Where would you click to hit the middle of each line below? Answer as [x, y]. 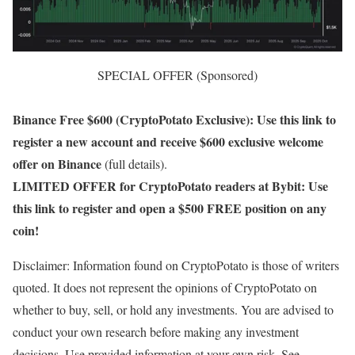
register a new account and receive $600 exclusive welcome [168, 142]
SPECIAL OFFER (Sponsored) [177, 75]
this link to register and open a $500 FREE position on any [170, 208]
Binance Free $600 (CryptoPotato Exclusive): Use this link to [174, 120]
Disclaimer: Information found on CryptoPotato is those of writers [176, 265]
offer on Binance [57, 164]
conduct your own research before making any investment [156, 332]
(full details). [134, 164]
